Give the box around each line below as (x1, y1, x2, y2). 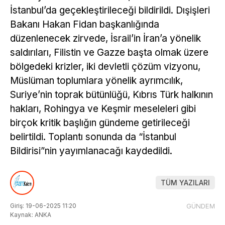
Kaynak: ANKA (10, 210, 51, 218)
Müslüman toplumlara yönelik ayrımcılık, (10, 75, 183, 86)
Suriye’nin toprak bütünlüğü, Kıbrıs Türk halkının (10, 89, 213, 100)
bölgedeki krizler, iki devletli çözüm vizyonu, (10, 61, 200, 72)
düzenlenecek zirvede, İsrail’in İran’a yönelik (10, 33, 201, 44)
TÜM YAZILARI (161, 178, 210, 187)
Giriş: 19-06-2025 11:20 (10, 201, 76, 209)
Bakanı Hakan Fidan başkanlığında (10, 19, 159, 30)
